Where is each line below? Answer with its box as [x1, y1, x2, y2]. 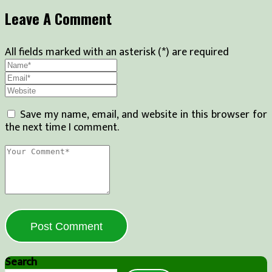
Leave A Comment [5, 7, 112, 30]
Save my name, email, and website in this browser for [20, 106, 267, 124]
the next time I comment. [5, 118, 119, 137]
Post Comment [30, 220, 103, 233]
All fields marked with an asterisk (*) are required [5, 43, 229, 62]
